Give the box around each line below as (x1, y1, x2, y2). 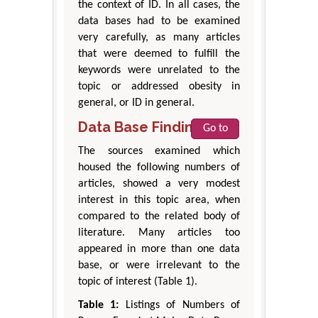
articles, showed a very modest (78, 178, 240, 190)
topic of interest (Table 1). (78, 276, 197, 288)
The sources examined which (78, 146, 240, 158)
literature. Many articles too (78, 227, 240, 239)
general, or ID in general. (78, 97, 194, 109)
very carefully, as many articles (78, 32, 240, 44)
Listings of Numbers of (119, 300, 241, 312)
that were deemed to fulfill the (78, 48, 240, 60)
